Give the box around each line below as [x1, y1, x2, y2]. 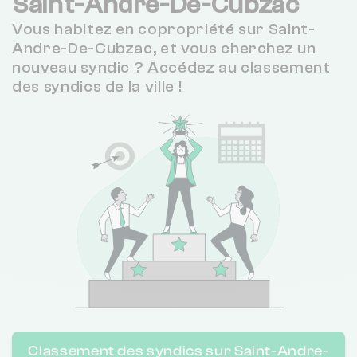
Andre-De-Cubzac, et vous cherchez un [12, 39, 316, 58]
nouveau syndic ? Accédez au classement [12, 58, 331, 77]
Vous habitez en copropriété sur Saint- [12, 20, 316, 39]
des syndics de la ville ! [12, 77, 182, 96]
